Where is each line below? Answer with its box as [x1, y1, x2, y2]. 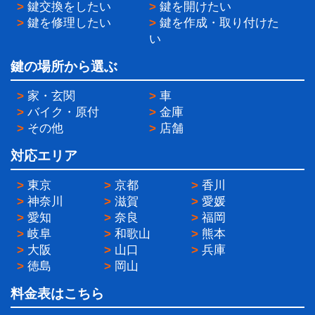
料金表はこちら [11, 285, 105, 301]
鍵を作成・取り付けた [159, 15, 279, 30]
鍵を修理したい [27, 15, 111, 30]
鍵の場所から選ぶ [11, 58, 118, 74]
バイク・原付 [27, 105, 99, 119]
